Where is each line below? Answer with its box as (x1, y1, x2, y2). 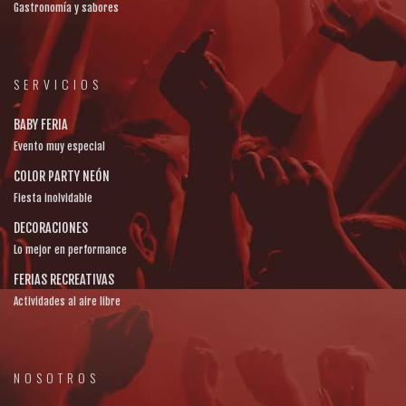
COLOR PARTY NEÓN (14, 169, 110, 184)
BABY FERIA (14, 117, 68, 132)
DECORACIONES (14, 220, 88, 236)
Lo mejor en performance (14, 243, 127, 256)
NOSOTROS (14, 368, 100, 387)
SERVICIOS (14, 74, 102, 93)
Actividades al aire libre (14, 295, 121, 308)
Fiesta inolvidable (14, 191, 92, 205)
